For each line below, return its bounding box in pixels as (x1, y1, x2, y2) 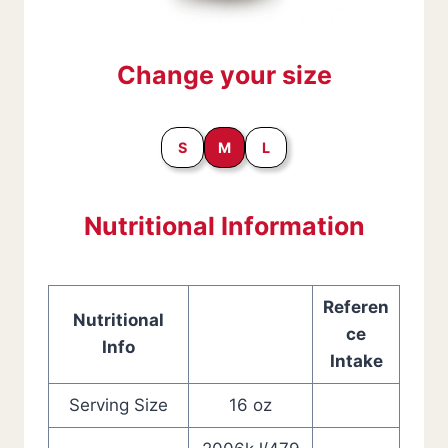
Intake (329, 351, 383, 371)
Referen (323, 297, 389, 317)
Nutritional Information (83, 211, 365, 241)
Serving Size (69, 395, 168, 415)
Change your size (116, 60, 332, 90)
